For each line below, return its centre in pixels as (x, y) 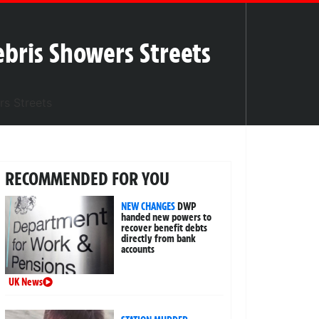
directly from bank (159, 238)
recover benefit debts (164, 228)
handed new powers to (167, 217)
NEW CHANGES (148, 206)
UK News (25, 282)
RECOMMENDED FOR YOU (87, 178)
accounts (138, 249)
